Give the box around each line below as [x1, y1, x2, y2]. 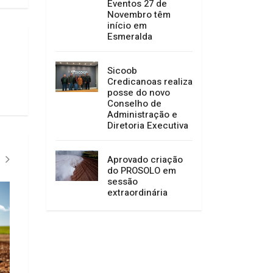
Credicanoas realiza [107, 75, 193, 89]
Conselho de [107, 97, 161, 111]
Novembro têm [107, 8, 171, 22]
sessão [107, 175, 138, 189]
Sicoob [107, 64, 137, 78]
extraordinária [107, 186, 168, 200]
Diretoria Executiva [107, 119, 188, 133]
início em [107, 19, 147, 33]
